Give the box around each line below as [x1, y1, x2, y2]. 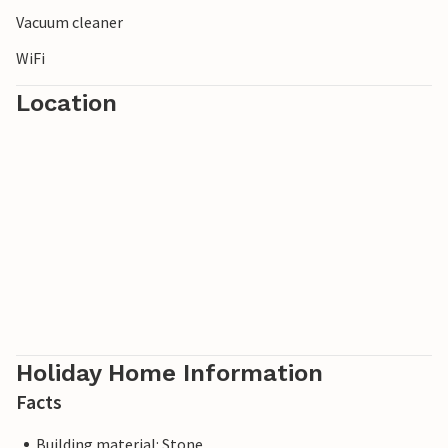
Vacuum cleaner [16, 12, 123, 33]
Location [16, 89, 117, 118]
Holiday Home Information [16, 359, 323, 388]
